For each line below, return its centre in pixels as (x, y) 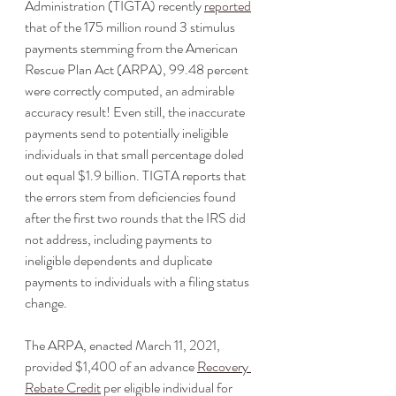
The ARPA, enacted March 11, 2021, (124, 345)
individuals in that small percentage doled (136, 154)
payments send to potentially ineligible (128, 133)
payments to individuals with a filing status (138, 282)
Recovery (224, 366)
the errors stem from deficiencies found (132, 197)
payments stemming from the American (133, 48)
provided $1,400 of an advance (111, 366)
